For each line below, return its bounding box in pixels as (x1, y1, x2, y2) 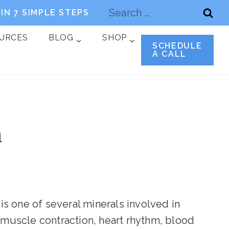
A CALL (152, 49, 187, 59)
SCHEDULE (152, 41, 202, 51)
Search (103, 2, 136, 14)
